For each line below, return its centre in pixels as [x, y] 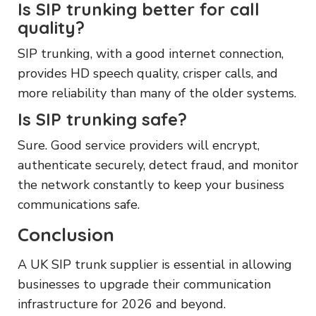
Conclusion [66, 234]
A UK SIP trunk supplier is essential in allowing [155, 264]
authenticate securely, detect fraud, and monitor [158, 165]
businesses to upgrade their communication [144, 284]
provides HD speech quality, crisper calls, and [148, 73]
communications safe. [79, 204]
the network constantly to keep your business [151, 184]
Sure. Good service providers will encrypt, [139, 145]
